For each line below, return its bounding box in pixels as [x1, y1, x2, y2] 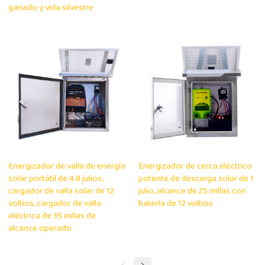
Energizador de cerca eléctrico [138, 159, 252, 174]
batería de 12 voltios [138, 196, 213, 212]
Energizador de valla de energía [8, 159, 126, 174]
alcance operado [8, 221, 72, 237]
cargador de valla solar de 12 [8, 184, 115, 199]
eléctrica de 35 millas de [8, 209, 96, 224]
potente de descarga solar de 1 [138, 172, 254, 187]
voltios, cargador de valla [8, 196, 102, 212]
